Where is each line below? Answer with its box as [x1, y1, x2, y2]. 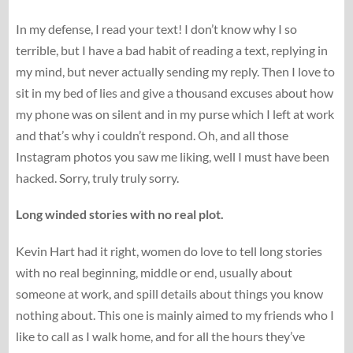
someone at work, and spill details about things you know [15, 285, 323, 301]
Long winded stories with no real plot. [15, 206, 226, 222]
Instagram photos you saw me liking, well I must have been [15, 149, 329, 165]
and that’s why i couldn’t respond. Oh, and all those [15, 128, 288, 143]
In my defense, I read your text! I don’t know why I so [15, 21, 297, 37]
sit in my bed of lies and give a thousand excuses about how [15, 85, 333, 101]
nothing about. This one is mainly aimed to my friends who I [15, 307, 334, 322]
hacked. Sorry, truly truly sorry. [15, 170, 179, 186]
